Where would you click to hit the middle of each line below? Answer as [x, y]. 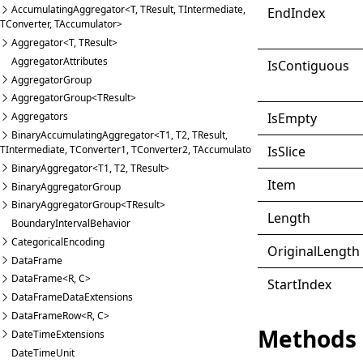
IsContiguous [309, 65]
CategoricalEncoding [58, 241]
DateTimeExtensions [58, 334]
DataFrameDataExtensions [72, 297]
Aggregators [40, 117]
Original [293, 251]
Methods [307, 338]
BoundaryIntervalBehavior [71, 224]
